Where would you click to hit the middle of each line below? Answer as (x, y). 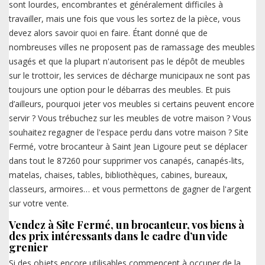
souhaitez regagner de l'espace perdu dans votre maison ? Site (129, 132)
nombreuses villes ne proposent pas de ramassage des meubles (132, 47)
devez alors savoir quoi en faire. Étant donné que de (108, 33)
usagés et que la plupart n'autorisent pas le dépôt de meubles (127, 61)
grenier (28, 247)
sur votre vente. (39, 203)
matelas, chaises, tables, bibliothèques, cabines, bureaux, (118, 175)
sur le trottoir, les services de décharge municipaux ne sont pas (130, 75)
